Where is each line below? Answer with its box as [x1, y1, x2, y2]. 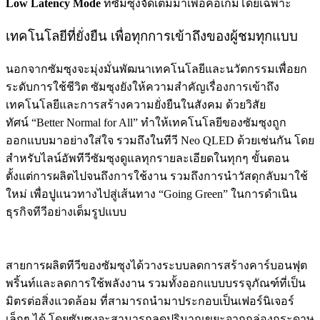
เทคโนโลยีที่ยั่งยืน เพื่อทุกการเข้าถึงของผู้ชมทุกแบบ [6, 29, 298, 44]
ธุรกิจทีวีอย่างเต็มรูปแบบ [6, 205, 126, 218]
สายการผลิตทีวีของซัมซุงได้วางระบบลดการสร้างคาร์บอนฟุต [6, 259, 307, 271]
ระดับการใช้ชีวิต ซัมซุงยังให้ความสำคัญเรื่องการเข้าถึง [6, 80, 279, 93]
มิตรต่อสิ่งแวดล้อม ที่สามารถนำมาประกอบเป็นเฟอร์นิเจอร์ [6, 294, 294, 307]
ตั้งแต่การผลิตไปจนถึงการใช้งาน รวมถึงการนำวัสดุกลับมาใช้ [6, 169, 308, 182]
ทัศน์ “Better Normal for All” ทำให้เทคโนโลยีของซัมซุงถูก [6, 116, 286, 129]
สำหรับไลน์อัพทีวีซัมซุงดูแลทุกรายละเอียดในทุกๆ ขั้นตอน [6, 151, 289, 164]
